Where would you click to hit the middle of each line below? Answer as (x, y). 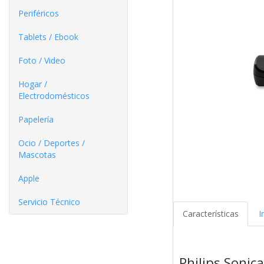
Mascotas (37, 155)
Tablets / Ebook (48, 37)
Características (210, 214)
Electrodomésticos (54, 96)
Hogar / (33, 84)
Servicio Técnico (49, 202)
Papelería (36, 119)
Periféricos (39, 13)
